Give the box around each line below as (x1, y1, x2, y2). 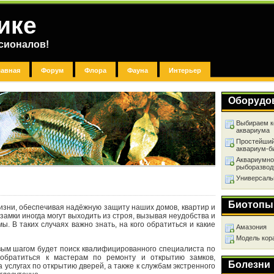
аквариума (236, 127, 270, 134)
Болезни (228, 259, 270, 270)
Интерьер (169, 67, 201, 74)
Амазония (236, 223, 267, 231)
